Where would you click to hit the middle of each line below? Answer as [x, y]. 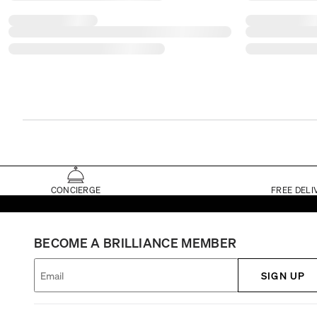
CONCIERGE [76, 190]
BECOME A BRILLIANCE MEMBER [136, 242]
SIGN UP [283, 275]
